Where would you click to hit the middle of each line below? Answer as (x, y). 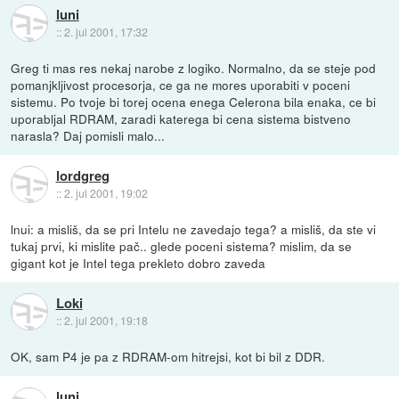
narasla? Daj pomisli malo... (88, 135)
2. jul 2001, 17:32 (106, 32)
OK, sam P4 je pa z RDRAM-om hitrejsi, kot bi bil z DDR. (168, 356)
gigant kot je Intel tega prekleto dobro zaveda (138, 262)
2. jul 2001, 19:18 (106, 321)
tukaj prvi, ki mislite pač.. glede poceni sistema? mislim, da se (182, 245)
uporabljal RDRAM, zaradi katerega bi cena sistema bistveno (181, 118)
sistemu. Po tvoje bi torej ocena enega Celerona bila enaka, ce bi (194, 101)
